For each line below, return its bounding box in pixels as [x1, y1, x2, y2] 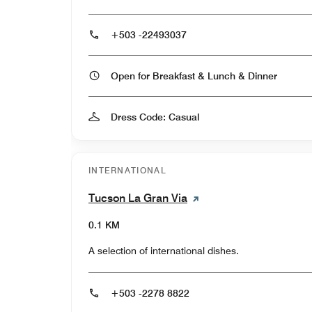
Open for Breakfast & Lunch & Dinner [248, 70, 277, 81]
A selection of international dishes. [88, 244, 239, 256]
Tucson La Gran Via [88, 191, 187, 205]
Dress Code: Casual [111, 111, 199, 123]
